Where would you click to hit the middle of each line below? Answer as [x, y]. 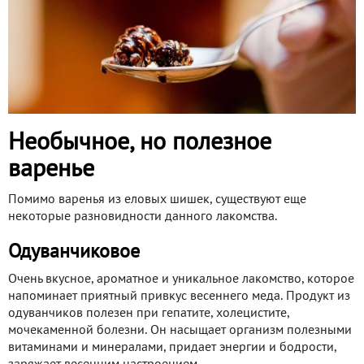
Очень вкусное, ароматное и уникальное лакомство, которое [181, 279]
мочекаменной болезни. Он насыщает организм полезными [180, 330]
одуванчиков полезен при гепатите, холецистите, [149, 313]
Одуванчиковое [74, 252]
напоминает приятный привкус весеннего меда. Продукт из [179, 296]
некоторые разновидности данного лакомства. [143, 217]
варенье [51, 170]
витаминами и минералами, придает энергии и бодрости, [172, 347]
